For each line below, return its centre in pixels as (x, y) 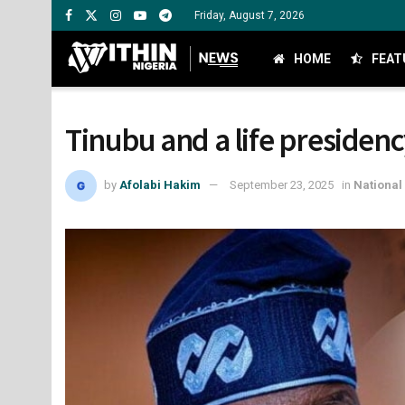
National (378, 184)
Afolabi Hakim (160, 184)
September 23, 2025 (282, 184)
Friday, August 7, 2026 (250, 15)
